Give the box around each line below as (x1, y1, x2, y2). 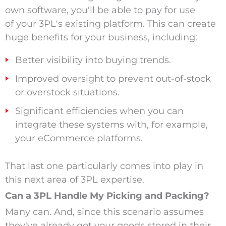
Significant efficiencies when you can (15, 105, 184, 117)
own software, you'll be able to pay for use (5, 5, 195, 16)
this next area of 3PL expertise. (5, 174, 144, 186)
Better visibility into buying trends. (15, 54, 171, 66)
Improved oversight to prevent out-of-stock (15, 73, 211, 85)
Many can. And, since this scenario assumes (5, 206, 204, 218)
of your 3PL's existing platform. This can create (5, 18, 216, 30)
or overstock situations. (15, 87, 120, 98)
